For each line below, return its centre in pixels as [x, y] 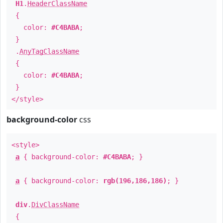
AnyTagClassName [49, 51]
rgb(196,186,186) [135, 181]
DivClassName [55, 205]
